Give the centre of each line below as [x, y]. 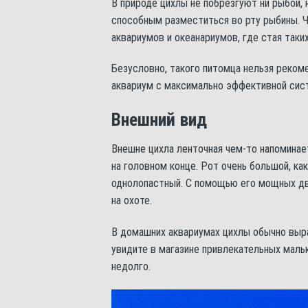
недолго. [131, 266]
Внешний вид [159, 120]
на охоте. [132, 200]
